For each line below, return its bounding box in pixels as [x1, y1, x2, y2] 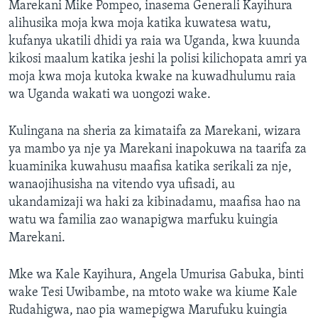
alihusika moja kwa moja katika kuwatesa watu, [9, 17, 271, 31]
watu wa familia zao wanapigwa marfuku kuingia [9, 214, 278, 228]
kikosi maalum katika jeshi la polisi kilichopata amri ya [9, 53, 307, 67]
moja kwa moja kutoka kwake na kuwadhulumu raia [9, 70, 296, 84]
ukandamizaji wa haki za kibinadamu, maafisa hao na [9, 196, 301, 210]
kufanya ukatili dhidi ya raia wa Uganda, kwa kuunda [9, 35, 300, 49]
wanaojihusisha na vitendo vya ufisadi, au [9, 178, 235, 192]
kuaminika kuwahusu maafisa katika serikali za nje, [9, 160, 292, 175]
